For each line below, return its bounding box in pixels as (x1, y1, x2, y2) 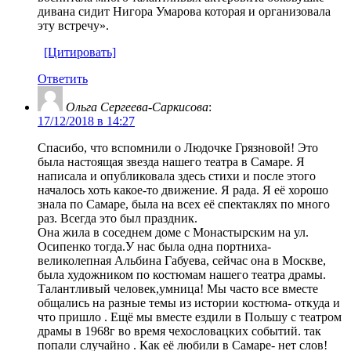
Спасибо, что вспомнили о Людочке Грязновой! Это (38, 140, 318, 154)
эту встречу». (38, 18, 109, 32)
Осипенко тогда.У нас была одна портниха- (38, 239, 271, 253)
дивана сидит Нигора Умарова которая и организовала (38, 4, 331, 18)
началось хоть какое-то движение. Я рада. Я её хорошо (38, 183, 328, 197)
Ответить (38, 71, 88, 85)
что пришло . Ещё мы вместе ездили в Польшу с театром (38, 309, 342, 324)
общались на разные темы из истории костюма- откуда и (38, 295, 340, 309)
